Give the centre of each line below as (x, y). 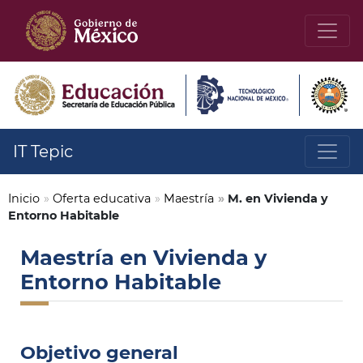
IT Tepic (43, 152)
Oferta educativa (102, 199)
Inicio (24, 199)
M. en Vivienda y (278, 199)
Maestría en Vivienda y (143, 257)
